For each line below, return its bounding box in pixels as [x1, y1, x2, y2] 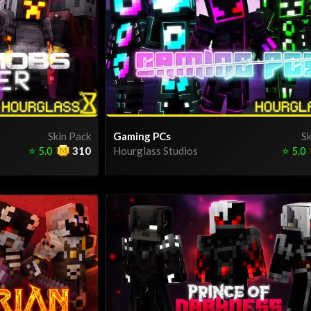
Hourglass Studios [113, 144, 198, 157]
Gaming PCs [113, 129, 171, 142]
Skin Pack [48, 129, 91, 142]
